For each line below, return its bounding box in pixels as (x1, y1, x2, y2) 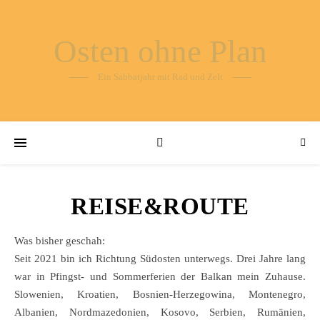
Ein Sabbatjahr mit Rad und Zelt (97, 71, 223, 82)
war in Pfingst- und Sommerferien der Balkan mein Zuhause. (14, 271, 306, 282)
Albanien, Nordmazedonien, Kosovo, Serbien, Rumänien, (14, 306, 306, 318)
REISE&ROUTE (71, 194, 249, 219)
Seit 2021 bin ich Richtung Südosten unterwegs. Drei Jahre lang (14, 253, 306, 264)
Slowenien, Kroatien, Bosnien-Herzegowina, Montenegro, (14, 289, 306, 300)
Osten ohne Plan (53, 34, 267, 69)
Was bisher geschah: (24, 235, 105, 246)
